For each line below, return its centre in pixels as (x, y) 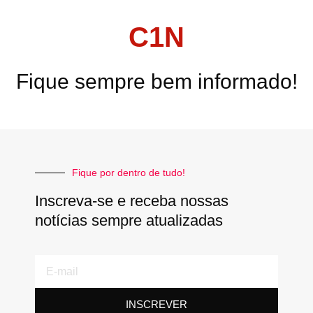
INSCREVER (156, 305)
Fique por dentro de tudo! (129, 173)
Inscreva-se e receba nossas (132, 201)
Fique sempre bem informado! (156, 82)
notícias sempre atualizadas (129, 221)
